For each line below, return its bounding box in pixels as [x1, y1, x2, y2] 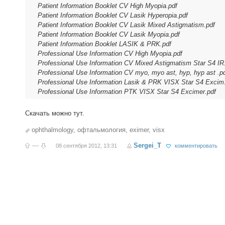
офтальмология [77, 126, 126, 134]
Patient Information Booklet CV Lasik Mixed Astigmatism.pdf [38, 21, 215, 29]
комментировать [175, 143, 217, 149]
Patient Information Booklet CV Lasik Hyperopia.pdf [38, 12, 188, 19]
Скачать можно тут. [25, 109, 84, 117]
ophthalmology [32, 126, 73, 134]
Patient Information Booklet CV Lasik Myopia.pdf [38, 31, 180, 38]
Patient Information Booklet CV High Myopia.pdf [38, 2, 177, 10]
